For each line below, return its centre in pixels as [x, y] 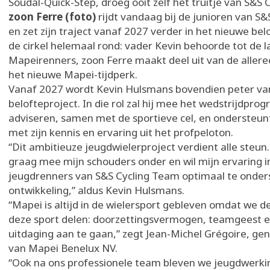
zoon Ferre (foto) [53, 17]
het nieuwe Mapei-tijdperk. [74, 74]
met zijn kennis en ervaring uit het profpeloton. [122, 132]
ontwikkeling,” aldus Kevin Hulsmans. [98, 190]
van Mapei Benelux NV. [64, 248]
